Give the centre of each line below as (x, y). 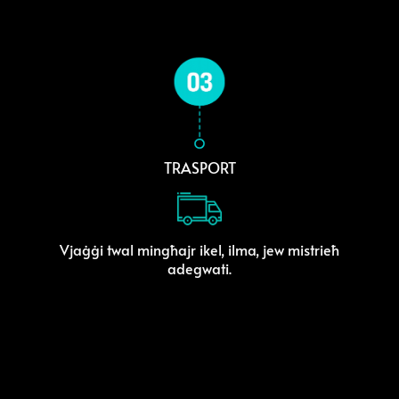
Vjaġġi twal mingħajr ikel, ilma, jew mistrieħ (199, 249)
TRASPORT (199, 168)
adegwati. (199, 268)
